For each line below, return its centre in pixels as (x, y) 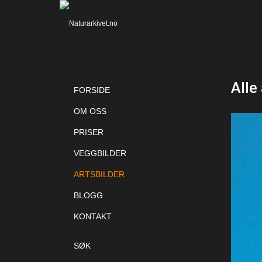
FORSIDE (92, 90)
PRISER (89, 132)
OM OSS (90, 111)
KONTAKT (93, 216)
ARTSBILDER (99, 174)
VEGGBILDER (100, 153)
